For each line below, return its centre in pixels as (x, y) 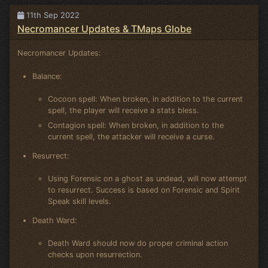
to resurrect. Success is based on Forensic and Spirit (144, 190)
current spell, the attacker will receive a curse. (131, 137)
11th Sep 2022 (51, 15)
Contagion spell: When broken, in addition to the (135, 126)
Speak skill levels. (79, 202)
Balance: (48, 76)
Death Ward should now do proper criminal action (138, 243)
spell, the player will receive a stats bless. (123, 110)
